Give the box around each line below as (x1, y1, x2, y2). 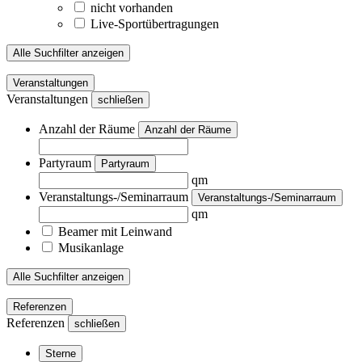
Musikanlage (58, 240, 124, 255)
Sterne (45, 347, 76, 360)
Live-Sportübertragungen (90, 16, 219, 31)
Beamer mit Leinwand (58, 224, 172, 238)
